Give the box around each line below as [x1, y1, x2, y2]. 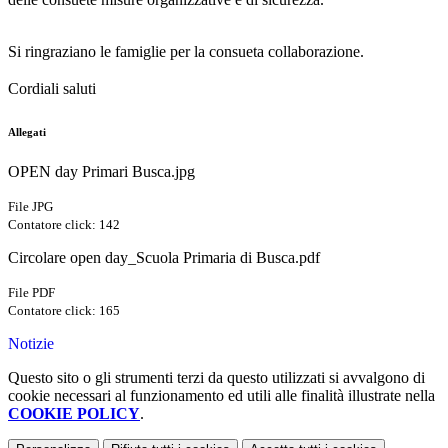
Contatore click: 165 [8, 303, 120, 319]
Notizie [8, 335, 54, 353]
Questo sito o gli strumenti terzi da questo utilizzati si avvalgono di [8, 369, 425, 387]
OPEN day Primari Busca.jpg [8, 163, 195, 181]
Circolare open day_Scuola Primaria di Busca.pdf [8, 249, 320, 267]
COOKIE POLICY [8, 405, 140, 423]
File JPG [8, 199, 53, 215]
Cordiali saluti [8, 80, 96, 98]
